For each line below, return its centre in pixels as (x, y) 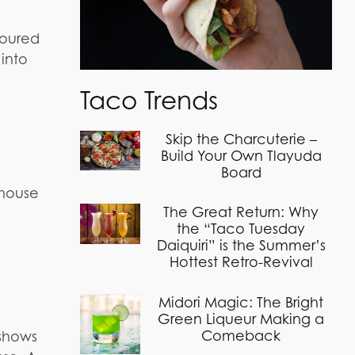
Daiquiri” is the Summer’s (241, 246)
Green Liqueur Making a (241, 319)
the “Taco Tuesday (241, 229)
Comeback (241, 335)
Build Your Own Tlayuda (241, 155)
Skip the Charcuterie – (241, 139)
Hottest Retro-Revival (241, 262)
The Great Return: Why (241, 212)
